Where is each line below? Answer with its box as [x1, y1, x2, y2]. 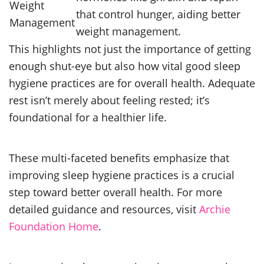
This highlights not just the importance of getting [9, 41, 251, 56]
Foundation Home [9, 218, 98, 233]
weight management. [76, 23, 181, 38]
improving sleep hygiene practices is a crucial [9, 167, 235, 182]
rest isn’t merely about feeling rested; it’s [9, 92, 210, 107]
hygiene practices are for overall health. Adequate [9, 75, 255, 90]
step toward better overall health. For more [9, 184, 222, 199]
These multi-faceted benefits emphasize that [9, 150, 229, 165]
